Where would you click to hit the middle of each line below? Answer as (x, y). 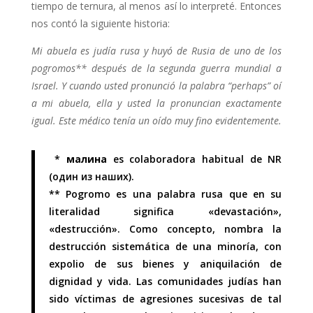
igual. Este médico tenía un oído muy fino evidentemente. (156, 121)
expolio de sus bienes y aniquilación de (165, 264)
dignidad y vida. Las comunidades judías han (165, 281)
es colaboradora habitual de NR (195, 159)
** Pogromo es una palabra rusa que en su (165, 194)
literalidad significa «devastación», (165, 211)
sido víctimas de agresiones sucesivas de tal (165, 299)
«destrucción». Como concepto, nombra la (165, 229)
